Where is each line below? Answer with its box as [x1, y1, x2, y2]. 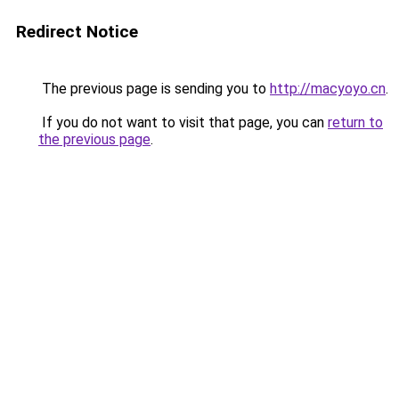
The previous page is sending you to [38, 80, 270, 97]
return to [328, 114, 383, 131]
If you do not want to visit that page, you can [38, 114, 328, 131]
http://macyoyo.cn [270, 80, 386, 97]
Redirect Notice [16, 21, 138, 42]
